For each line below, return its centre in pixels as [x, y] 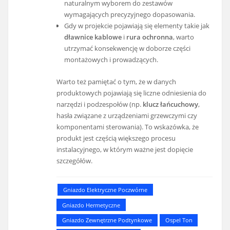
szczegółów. [75, 161]
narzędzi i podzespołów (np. [100, 104]
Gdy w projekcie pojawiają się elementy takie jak [137, 26]
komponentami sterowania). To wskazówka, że [128, 127]
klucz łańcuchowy [171, 104]
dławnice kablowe [93, 37]
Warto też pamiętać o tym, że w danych [117, 82]
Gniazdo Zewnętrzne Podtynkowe [107, 220]
